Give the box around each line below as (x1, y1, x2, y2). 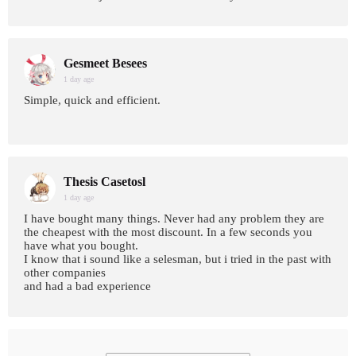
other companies (24, 266, 106, 279)
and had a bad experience (24, 280, 151, 292)
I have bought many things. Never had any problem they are (24, 212, 324, 225)
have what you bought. (24, 239, 138, 252)
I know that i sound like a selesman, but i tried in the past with (24, 253, 331, 265)
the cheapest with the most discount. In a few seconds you (24, 226, 312, 238)
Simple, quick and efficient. (24, 94, 161, 106)
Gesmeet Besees (64, 56, 147, 70)
